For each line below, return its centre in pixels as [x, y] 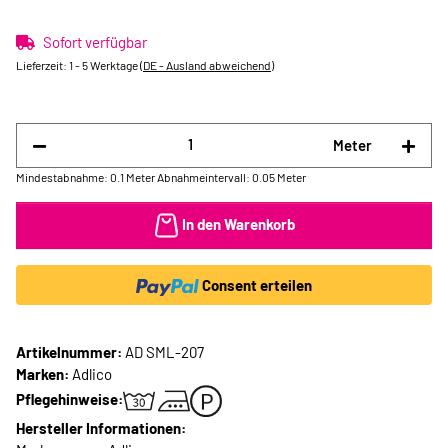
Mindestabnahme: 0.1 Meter [85, 176]
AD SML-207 [164, 352]
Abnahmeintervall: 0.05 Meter [231, 176]
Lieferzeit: [42, 65]
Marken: [42, 374]
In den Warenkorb [238, 223]
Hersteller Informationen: [101, 428]
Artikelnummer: [70, 352]
